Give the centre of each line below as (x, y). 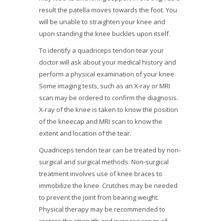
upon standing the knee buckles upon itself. (105, 34)
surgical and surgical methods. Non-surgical (104, 162)
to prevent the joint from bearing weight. (99, 197)
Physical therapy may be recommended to (102, 209)
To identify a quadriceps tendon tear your (101, 50)
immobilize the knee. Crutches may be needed (108, 185)
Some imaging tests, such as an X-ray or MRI (105, 86)
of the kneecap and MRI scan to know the (101, 121)
